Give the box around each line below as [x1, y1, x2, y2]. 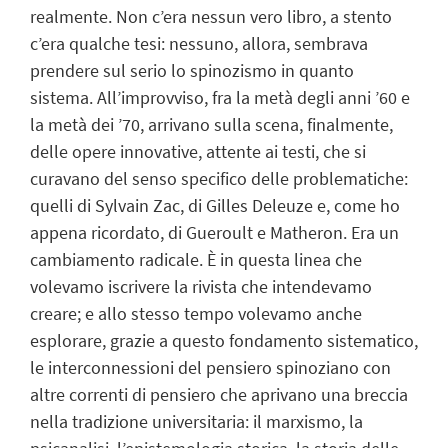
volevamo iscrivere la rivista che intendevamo [30, 274, 372, 298]
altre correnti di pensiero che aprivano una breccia [30, 382, 408, 406]
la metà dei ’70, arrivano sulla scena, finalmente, [30, 112, 393, 136]
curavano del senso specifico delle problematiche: [30, 166, 408, 190]
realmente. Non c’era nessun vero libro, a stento [30, 4, 392, 28]
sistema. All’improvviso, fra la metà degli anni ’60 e [30, 85, 410, 109]
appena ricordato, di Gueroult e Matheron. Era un [30, 220, 399, 244]
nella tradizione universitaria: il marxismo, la [30, 409, 363, 433]
